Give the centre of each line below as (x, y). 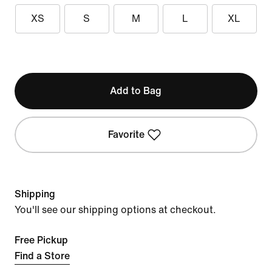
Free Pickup (41, 240)
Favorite (126, 134)
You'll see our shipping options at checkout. (115, 210)
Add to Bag (136, 91)
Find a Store (42, 256)
